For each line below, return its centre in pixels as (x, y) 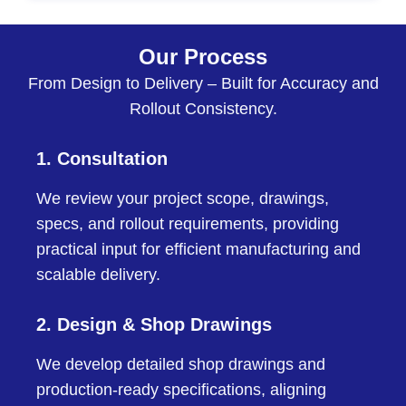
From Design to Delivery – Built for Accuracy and (203, 84)
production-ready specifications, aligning (181, 390)
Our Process (203, 57)
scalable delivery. (98, 275)
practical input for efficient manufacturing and (198, 250)
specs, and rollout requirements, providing (188, 224)
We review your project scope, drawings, (183, 199)
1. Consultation (102, 159)
